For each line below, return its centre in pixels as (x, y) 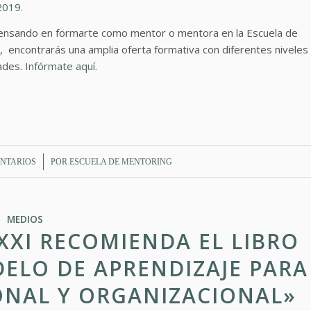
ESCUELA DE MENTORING (120, 162)
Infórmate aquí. (61, 66)
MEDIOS (25, 220)
